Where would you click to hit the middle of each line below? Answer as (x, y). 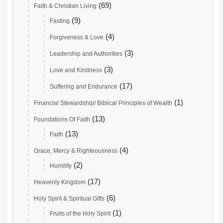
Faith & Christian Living (65, 6)
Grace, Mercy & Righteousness (76, 151)
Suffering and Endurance (84, 87)
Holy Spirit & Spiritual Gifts (69, 199)
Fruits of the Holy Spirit (80, 214)
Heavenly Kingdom (60, 182)
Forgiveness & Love (77, 38)
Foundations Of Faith (62, 120)
